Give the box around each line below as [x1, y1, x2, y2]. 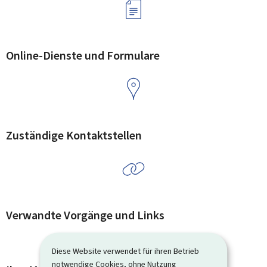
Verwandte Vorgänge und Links [6, 207, 164, 223]
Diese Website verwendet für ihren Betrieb [52, 245, 200, 257]
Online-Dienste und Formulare [6, 48, 160, 64]
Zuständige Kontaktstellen [6, 128, 142, 144]
